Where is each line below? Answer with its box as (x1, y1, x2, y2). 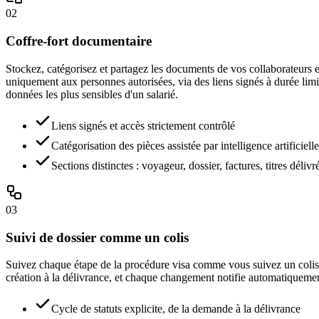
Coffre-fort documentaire (6, 33, 152, 49)
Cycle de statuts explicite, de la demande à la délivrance (51, 303, 300, 315)
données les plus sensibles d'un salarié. (6, 88, 178, 100)
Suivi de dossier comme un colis (6, 229, 189, 245)
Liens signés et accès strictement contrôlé (51, 119, 235, 132)
